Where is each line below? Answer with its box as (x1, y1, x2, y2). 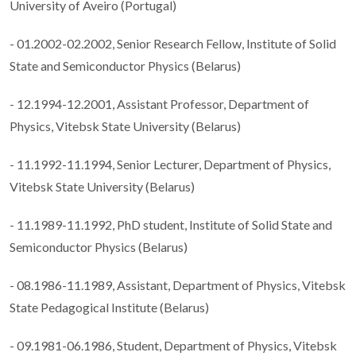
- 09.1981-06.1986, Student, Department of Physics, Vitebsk (10, 338, 337, 354)
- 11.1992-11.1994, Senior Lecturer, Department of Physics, (10, 157, 331, 172)
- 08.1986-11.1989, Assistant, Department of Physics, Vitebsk (10, 277, 346, 293)
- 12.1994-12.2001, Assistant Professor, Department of (10, 96, 309, 112)
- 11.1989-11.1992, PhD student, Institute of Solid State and (10, 217, 332, 233)
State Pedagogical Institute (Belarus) (10, 300, 209, 315)
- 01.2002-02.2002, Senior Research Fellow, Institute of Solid (10, 36, 336, 52)
